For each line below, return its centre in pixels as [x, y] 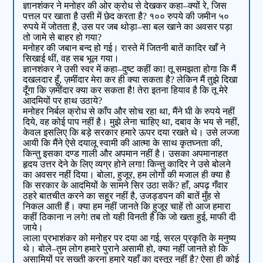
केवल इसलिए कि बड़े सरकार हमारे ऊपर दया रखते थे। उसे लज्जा [131, 133]
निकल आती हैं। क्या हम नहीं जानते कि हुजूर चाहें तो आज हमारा [127, 207]
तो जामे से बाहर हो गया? [63, 38]
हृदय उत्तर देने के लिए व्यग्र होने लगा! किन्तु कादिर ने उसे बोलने [127, 164]
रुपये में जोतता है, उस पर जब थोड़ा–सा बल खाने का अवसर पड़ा [128, 27]
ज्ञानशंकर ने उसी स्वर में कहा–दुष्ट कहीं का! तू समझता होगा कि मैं [130, 69]
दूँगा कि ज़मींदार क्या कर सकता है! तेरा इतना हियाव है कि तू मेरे [126, 90]
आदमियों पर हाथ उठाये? [63, 101]
